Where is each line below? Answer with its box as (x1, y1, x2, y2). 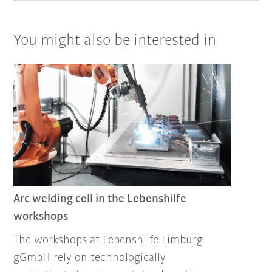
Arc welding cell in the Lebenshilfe (13, 193, 187, 206)
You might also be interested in (13, 32, 217, 49)
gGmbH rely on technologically (13, 252, 166, 265)
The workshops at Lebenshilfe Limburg (13, 234, 203, 247)
